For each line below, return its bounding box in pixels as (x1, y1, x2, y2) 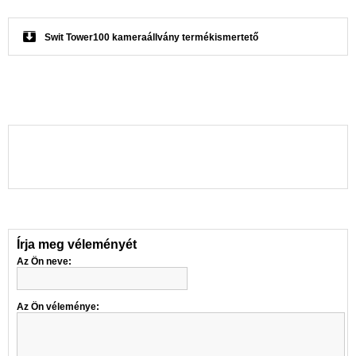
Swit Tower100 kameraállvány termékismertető (44, 31, 258, 43)
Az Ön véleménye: (17, 300, 99, 312)
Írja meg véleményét (17, 237, 137, 251)
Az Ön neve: (17, 255, 72, 267)
